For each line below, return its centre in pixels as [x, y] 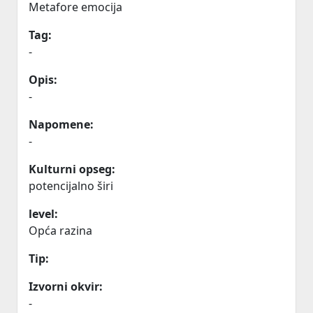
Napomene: [61, 124]
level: [43, 214]
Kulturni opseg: [72, 169]
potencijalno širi [71, 186]
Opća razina [60, 231]
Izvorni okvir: [66, 286]
